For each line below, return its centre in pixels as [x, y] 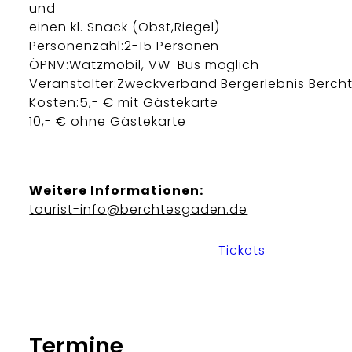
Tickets [242, 251]
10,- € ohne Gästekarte [108, 121]
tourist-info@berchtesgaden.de [139, 209]
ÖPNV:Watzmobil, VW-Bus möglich [145, 64]
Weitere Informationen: [116, 190]
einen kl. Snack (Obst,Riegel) [125, 27]
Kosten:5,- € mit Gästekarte [124, 102]
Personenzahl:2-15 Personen [125, 46]
